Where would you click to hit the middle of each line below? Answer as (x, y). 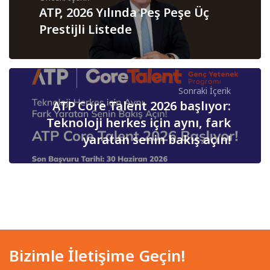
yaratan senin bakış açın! (157, 139)
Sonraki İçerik (205, 90)
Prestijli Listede (86, 29)
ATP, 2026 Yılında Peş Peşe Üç (124, 12)
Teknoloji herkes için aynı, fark (139, 122)
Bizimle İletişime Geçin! (98, 255)
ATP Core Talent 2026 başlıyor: (142, 105)
